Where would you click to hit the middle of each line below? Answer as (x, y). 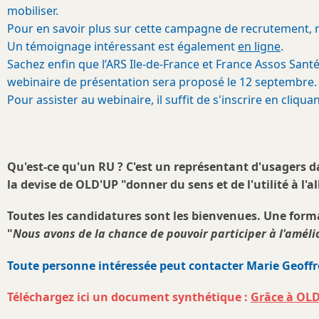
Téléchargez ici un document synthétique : (129, 297)
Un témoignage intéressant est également (122, 46)
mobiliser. (34, 11)
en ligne (259, 46)
